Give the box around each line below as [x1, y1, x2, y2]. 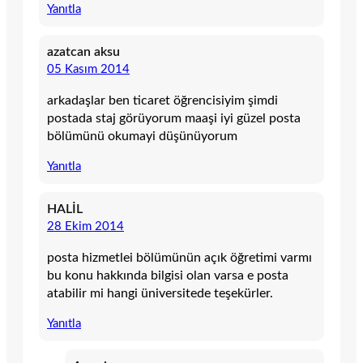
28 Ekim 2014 [47, 220, 124, 233]
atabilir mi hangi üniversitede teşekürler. [47, 287, 273, 300]
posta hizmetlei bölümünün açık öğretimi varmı [47, 251, 312, 264]
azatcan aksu [47, 45, 120, 58]
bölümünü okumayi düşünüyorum [47, 130, 237, 143]
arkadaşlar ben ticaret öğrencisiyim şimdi [47, 94, 278, 107]
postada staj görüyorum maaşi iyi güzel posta [47, 112, 301, 125]
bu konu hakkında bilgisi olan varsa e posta [47, 269, 288, 282]
